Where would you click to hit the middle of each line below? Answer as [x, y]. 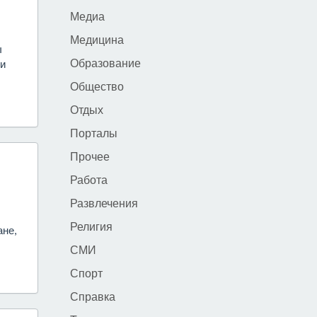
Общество [97, 86]
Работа [88, 179]
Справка [92, 296]
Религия [91, 226]
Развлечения [104, 203]
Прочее [90, 156]
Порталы [93, 133]
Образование [105, 63]
